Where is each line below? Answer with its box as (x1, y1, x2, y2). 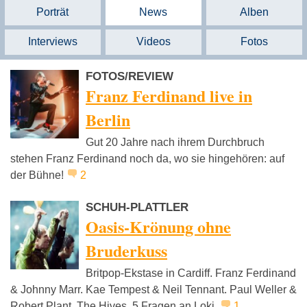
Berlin (86, 108, 130, 132)
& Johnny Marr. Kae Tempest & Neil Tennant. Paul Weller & (10, 284, 297, 296)
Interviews (27, 36, 77, 48)
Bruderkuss (86, 238, 167, 263)
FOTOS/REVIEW (86, 70, 173, 84)
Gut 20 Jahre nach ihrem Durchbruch (86, 136, 265, 149)
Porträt (36, 5, 69, 18)
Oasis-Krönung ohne (86, 214, 231, 239)
